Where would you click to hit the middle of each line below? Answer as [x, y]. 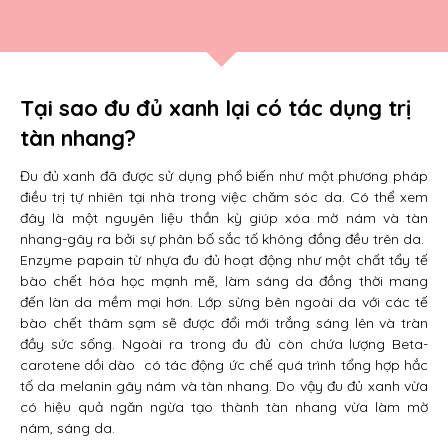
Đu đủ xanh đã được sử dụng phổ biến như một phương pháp [224, 176]
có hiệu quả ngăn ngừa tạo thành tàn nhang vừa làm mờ [224, 407]
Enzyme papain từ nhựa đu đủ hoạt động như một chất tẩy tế [224, 260]
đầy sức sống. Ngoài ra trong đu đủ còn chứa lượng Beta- [224, 344]
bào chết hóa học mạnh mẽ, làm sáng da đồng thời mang [224, 281]
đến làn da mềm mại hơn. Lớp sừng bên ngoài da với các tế [224, 302]
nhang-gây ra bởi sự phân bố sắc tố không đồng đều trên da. [224, 239]
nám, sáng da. [67, 428]
